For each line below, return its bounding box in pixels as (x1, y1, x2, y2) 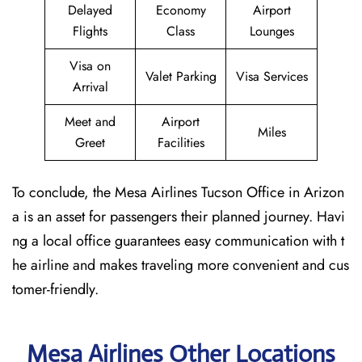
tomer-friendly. (12, 279, 99, 300)
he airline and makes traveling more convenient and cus (12, 255, 349, 276)
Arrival (72, 78, 108, 96)
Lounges (249, 22, 294, 40)
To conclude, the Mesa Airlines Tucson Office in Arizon (12, 182, 344, 203)
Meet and (65, 112, 116, 131)
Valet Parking (145, 67, 217, 86)
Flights (73, 22, 107, 40)
